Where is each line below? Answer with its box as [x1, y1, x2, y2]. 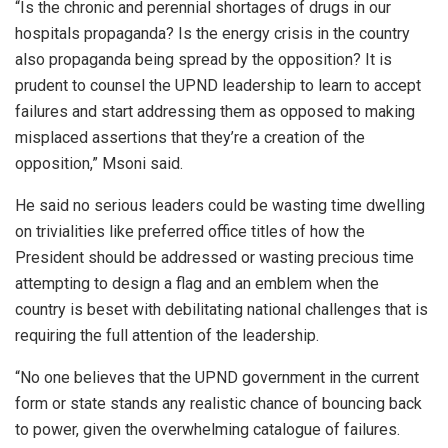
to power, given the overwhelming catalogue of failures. [15, 419, 400, 439]
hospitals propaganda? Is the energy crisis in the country [15, 23, 410, 43]
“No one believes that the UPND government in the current [15, 367, 419, 387]
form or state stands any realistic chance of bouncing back [15, 393, 422, 413]
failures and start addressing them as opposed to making [15, 101, 415, 121]
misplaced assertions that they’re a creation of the [15, 127, 365, 147]
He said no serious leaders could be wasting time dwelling [15, 195, 425, 215]
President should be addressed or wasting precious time [15, 247, 414, 267]
